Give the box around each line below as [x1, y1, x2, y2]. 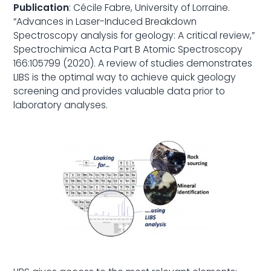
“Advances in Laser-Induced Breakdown [13, 14, 197, 28]
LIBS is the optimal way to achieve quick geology [13, 70, 237, 84]
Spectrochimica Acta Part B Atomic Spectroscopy [13, 42, 243, 56]
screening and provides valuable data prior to [13, 83, 226, 98]
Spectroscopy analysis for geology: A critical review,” [13, 28, 255, 42]
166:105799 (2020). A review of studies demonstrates [13, 56, 253, 70]
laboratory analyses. [13, 97, 108, 112]
